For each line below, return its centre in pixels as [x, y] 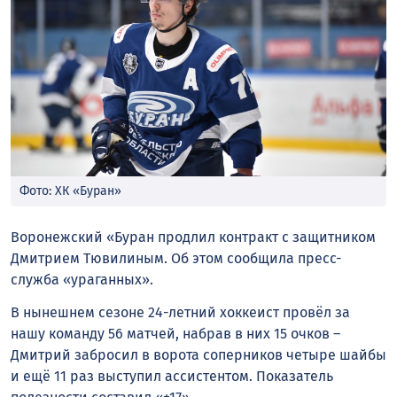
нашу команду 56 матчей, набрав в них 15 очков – [175, 333]
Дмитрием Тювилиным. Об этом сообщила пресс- [176, 259]
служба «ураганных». [82, 280]
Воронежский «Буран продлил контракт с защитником [193, 237]
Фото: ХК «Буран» [70, 191]
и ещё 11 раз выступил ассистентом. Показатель [172, 376]
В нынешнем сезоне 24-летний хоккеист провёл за [180, 312]
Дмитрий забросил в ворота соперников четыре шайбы [198, 354]
